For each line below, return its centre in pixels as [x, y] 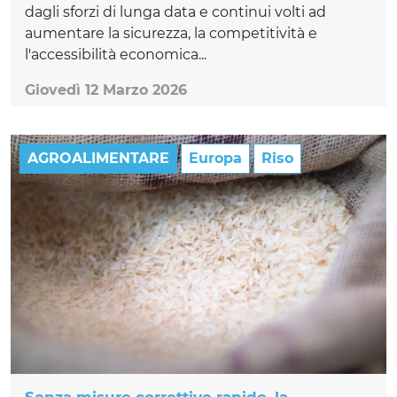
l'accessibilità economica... [116, 55]
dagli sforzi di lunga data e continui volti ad [175, 12]
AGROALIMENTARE [98, 159]
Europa [215, 159]
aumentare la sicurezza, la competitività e [171, 34]
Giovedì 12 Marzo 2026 [106, 90]
